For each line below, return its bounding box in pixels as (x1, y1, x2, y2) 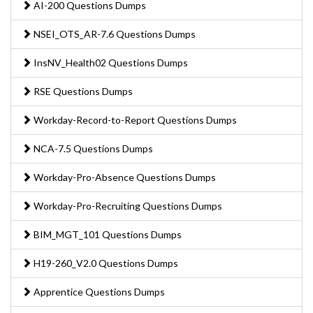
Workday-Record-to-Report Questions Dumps (31, 113, 237, 126)
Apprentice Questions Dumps (31, 285, 165, 298)
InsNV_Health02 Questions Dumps (31, 56, 188, 68)
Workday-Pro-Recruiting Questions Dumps (31, 199, 222, 212)
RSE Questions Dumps (31, 85, 133, 97)
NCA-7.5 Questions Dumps (31, 142, 153, 154)
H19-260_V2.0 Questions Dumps (31, 256, 178, 269)
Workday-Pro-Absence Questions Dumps (31, 170, 216, 183)
